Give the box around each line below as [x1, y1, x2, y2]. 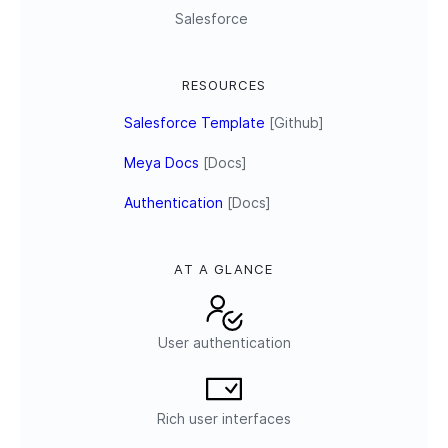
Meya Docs [124, 153, 199, 171]
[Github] [265, 113, 324, 131]
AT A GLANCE [174, 261, 274, 278]
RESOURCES [181, 76, 267, 93]
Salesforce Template [124, 113, 265, 131]
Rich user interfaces [157, 410, 291, 428]
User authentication [157, 334, 291, 352]
